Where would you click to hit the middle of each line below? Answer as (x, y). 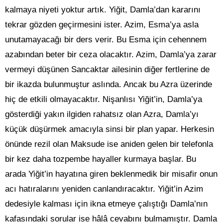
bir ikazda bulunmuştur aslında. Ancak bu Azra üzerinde (109, 85)
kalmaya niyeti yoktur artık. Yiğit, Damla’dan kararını (103, 10)
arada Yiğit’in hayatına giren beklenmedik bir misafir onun (111, 174)
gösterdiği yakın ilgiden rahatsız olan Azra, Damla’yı (102, 114)
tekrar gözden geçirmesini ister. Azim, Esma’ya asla (102, 25)
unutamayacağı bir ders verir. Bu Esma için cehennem (106, 40)
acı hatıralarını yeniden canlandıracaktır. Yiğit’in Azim (104, 189)
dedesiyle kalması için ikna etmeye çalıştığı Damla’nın (106, 204)
